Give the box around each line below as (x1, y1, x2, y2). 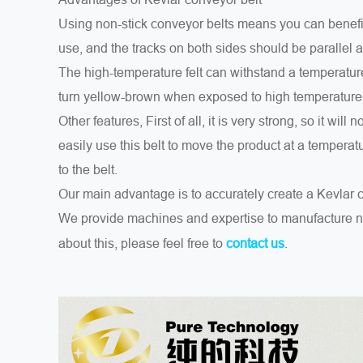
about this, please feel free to (58, 236, 226, 250)
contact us (226, 237, 284, 250)
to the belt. (58, 163, 117, 177)
